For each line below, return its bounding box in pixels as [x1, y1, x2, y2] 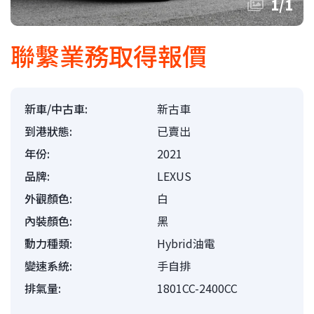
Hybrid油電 [157, 235, 215, 252]
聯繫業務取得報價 [11, 37, 207, 73]
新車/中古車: [25, 100, 88, 117]
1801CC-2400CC [157, 280, 238, 296]
